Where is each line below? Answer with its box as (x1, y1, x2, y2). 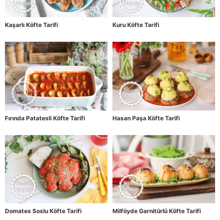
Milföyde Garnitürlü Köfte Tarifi (112, 207, 201, 215)
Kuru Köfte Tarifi (112, 21, 159, 29)
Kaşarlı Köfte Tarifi (5, 21, 58, 29)
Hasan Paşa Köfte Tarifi (112, 114, 180, 122)
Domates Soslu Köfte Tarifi (5, 207, 82, 215)
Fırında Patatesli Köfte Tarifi (5, 114, 85, 122)
